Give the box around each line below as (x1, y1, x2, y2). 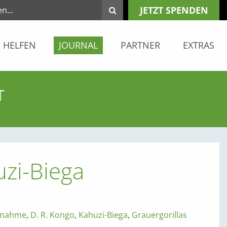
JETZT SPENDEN (139, 4, 208, 16)
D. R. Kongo (30, 209, 74, 220)
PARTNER (121, 39, 160, 51)
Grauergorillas (131, 209, 187, 220)
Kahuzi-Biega (78, 209, 128, 220)
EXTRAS (183, 39, 214, 51)
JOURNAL (59, 39, 98, 51)
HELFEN (3, 39, 36, 51)
